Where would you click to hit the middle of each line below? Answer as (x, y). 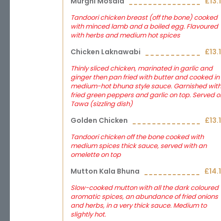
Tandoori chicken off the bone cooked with (137, 137)
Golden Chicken (99, 120)
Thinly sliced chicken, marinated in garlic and (142, 68)
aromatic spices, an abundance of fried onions (144, 197)
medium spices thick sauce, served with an (139, 146)
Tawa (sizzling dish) (102, 104)
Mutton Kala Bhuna (105, 171)
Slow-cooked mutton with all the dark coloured (145, 188)
